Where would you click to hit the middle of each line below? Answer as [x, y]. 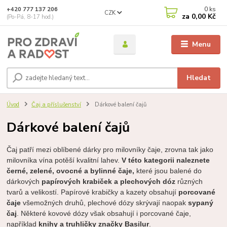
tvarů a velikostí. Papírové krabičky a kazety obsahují [93, 192]
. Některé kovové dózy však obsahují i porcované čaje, [104, 213]
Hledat [199, 78]
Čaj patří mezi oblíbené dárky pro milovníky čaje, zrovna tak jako [110, 149]
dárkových [23, 181]
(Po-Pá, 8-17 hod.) [30, 17]
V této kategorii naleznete [166, 160]
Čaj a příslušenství [56, 105]
